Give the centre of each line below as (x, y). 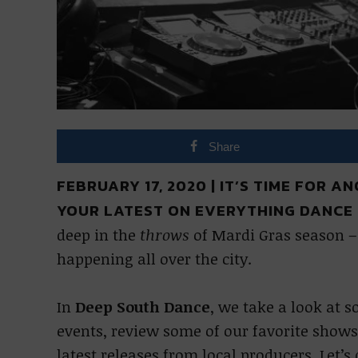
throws (166, 235)
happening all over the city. (154, 259)
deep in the (98, 235)
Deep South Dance (142, 307)
